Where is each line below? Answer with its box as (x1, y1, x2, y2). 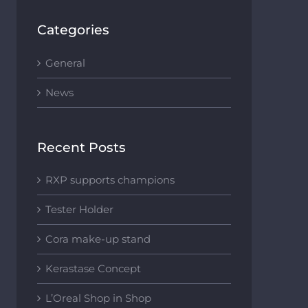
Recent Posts (36, 139, 126, 155)
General (45, 56, 85, 69)
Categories (36, 22, 109, 38)
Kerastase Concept (45, 262, 141, 276)
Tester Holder (45, 203, 113, 217)
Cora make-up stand (45, 232, 151, 246)
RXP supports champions (45, 173, 175, 187)
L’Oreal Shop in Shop (45, 291, 151, 305)
